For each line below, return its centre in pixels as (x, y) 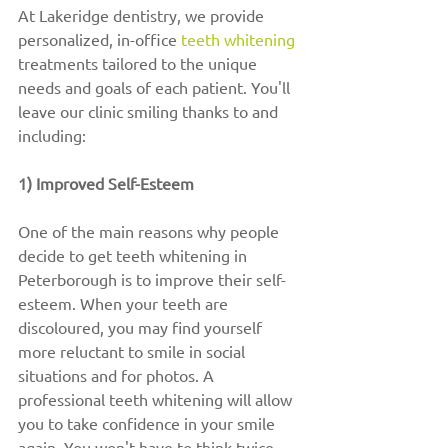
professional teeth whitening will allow (157, 399)
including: (52, 135)
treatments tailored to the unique (139, 63)
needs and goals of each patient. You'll (156, 87)
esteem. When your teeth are (125, 303)
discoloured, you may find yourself (142, 327)
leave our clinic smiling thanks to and (150, 111)
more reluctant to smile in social (133, 351)
